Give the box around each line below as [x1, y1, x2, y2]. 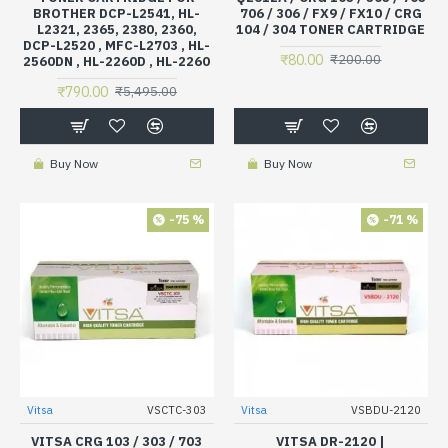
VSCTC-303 [146, 402, 207, 417]
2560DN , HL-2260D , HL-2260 [23, 52, 211, 70]
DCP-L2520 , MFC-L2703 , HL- [23, 36, 211, 54]
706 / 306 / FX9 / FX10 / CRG [239, 4, 422, 22]
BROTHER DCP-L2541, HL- [33, 4, 201, 22]
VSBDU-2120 [350, 402, 421, 417]
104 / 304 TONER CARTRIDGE [236, 20, 426, 38]
